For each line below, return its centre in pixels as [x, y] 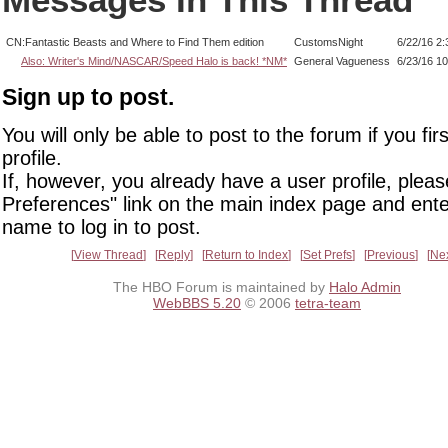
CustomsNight [328, 42]
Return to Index [246, 254]
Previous [391, 254]
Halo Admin [365, 286]
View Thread [108, 254]
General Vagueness [342, 61]
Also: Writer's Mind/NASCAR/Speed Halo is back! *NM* [154, 61]
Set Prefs [327, 254]
